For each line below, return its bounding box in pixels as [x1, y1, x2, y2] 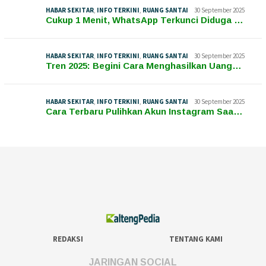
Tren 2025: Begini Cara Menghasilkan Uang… [46, 60, 242, 71]
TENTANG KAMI [169, 233, 223, 244]
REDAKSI [52, 233, 83, 244]
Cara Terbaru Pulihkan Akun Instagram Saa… [46, 106, 243, 116]
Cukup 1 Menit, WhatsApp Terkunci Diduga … [46, 14, 243, 25]
